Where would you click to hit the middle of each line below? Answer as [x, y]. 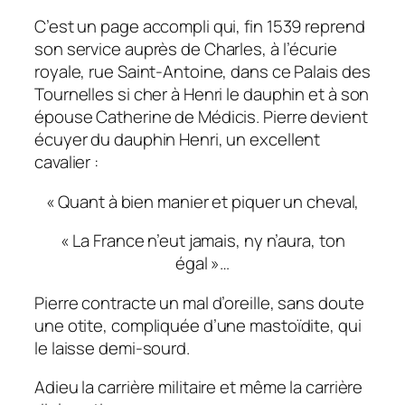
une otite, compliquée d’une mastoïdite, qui [198, 325]
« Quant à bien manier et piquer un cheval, [202, 201]
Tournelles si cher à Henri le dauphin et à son [202, 94]
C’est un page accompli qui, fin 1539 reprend [200, 27]
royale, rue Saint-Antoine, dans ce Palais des [202, 72]
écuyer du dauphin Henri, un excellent [178, 140]
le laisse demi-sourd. [112, 348]
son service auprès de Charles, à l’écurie [186, 49]
